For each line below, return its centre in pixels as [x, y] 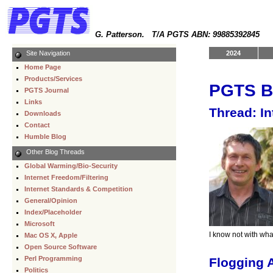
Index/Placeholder [53, 212]
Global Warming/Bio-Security [71, 165]
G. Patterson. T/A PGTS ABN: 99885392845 [177, 34]
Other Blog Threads [55, 151]
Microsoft [40, 223]
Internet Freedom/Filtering [66, 177]
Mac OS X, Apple [51, 235]
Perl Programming [53, 258]
